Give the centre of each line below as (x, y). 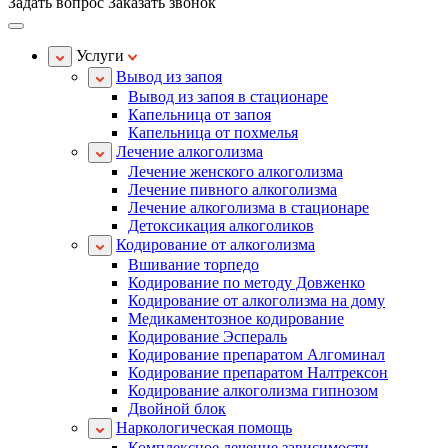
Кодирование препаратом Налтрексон (258, 372)
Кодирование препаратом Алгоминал (256, 354)
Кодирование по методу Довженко (246, 282)
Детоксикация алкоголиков (221, 225)
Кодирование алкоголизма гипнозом (253, 390)
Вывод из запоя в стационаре (228, 96)
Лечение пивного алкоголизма (232, 189)
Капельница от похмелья (213, 132)
